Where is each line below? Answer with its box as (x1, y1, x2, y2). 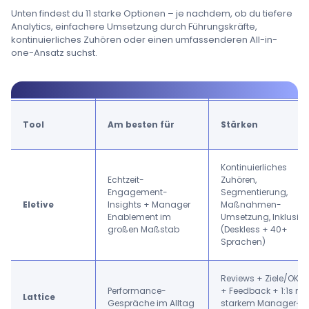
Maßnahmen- (221, 199, 281, 210)
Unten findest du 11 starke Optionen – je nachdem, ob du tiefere (11, 7, 292, 20)
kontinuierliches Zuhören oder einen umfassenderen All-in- (11, 33, 277, 46)
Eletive (23, 199, 54, 210)
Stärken (221, 119, 258, 130)
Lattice (23, 291, 55, 303)
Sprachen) (221, 236, 266, 248)
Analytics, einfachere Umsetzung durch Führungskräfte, (11, 20, 257, 33)
